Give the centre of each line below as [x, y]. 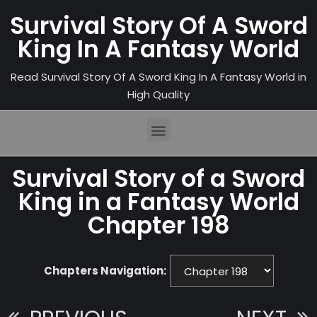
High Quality [158, 94]
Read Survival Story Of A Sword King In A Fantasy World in [158, 77]
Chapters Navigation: [105, 271]
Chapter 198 [158, 225]
